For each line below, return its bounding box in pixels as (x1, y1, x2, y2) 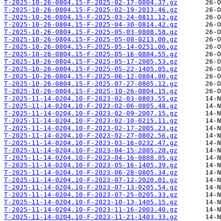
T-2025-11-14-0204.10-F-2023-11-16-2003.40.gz (4, 206, 178, 214)
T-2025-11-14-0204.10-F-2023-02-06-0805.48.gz (4, 102, 178, 110)
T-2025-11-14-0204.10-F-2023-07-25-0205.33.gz (4, 191, 178, 199)
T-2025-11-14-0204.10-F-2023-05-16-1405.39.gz (4, 161, 178, 169)
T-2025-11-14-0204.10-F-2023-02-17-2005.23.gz (4, 124, 178, 132)
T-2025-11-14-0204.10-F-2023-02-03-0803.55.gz (4, 95, 178, 103)
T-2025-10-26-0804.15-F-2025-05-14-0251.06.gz (4, 43, 178, 51)
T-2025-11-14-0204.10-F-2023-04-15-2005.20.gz (4, 147, 178, 154)
